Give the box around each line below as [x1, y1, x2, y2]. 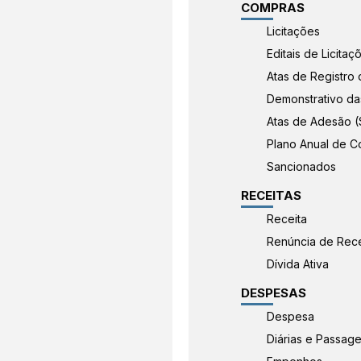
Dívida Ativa [267, 257, 330, 271]
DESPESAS [241, 285, 306, 301]
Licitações [267, 24, 321, 38]
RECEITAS [241, 188, 301, 203]
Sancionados [267, 160, 337, 173]
